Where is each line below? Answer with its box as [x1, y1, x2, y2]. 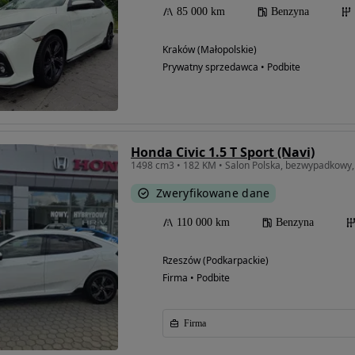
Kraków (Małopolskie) [162, 43, 257, 57]
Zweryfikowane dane [156, 185, 270, 201]
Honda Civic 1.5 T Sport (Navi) [131, 143, 315, 162]
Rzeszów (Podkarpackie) [162, 254, 269, 268]
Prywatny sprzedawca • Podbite [162, 60, 300, 74]
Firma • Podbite [162, 271, 230, 285]
